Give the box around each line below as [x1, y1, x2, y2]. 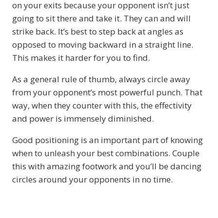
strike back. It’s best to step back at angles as [12, 26, 183, 37]
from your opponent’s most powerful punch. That [12, 87, 202, 98]
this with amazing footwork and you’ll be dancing [12, 161, 201, 172]
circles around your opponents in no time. [12, 174, 173, 185]
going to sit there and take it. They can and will [12, 13, 191, 24]
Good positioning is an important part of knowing [12, 134, 203, 146]
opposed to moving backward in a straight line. [12, 39, 193, 51]
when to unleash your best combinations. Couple [12, 147, 200, 159]
